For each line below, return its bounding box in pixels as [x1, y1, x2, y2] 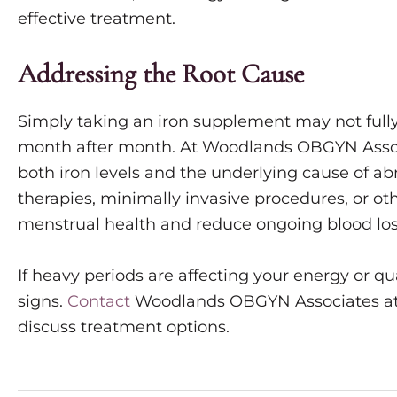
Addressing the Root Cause [18, 58, 304, 91]
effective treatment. [18, 8, 175, 28]
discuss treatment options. [18, 317, 230, 338]
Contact [67, 292, 130, 312]
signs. [18, 292, 67, 312]
